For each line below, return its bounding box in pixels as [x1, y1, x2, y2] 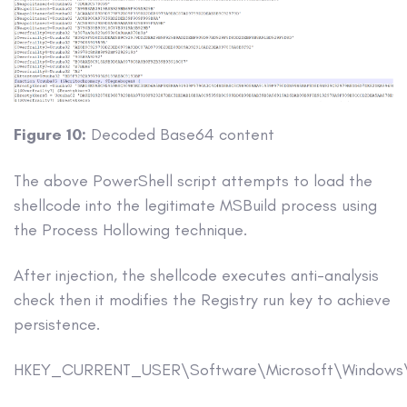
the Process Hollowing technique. [14, 219, 247, 240]
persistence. [14, 314, 100, 335]
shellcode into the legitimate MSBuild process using [14, 194, 377, 215]
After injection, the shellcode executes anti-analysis [14, 265, 379, 286]
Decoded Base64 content [86, 124, 274, 145]
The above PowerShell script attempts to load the [14, 170, 372, 191]
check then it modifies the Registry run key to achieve [14, 290, 391, 311]
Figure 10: [14, 124, 86, 145]
